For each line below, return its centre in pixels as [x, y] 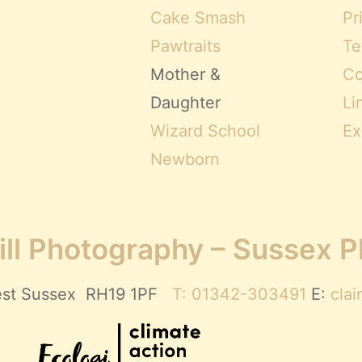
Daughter [185, 103]
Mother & [185, 74]
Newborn [185, 159]
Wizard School [205, 131]
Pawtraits [185, 46]
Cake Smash [198, 18]
